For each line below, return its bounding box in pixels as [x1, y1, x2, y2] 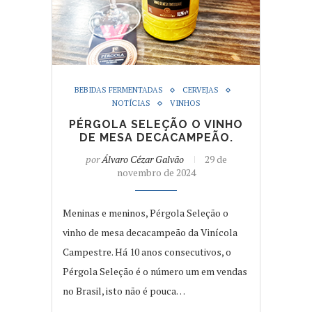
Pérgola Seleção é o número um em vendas [63, 265, 247, 279]
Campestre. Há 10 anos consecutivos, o [63, 245, 231, 259]
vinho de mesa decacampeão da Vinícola [63, 226, 237, 240]
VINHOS [169, 98, 201, 109]
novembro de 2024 [116, 166, 196, 180]
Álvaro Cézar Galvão [101, 153, 184, 166]
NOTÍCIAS [111, 98, 150, 109]
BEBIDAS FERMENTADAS [74, 85, 163, 95]
